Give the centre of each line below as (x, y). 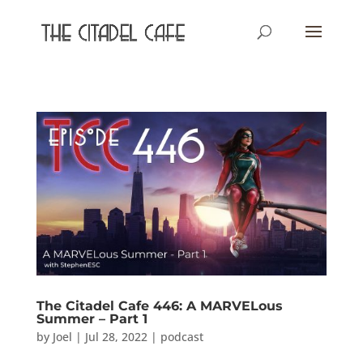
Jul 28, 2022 (116, 336)
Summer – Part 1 (92, 318)
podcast (181, 336)
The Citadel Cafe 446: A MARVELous (159, 305)
